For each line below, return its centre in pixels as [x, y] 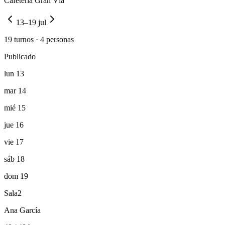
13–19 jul [31, 22]
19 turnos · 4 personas [39, 39]
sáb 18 [14, 159]
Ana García [22, 210]
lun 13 [14, 73]
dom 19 [16, 176]
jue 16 [14, 125]
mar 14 [15, 90]
